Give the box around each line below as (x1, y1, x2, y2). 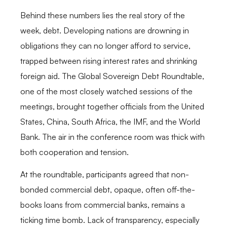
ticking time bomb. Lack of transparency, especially (20, 215, 200, 225)
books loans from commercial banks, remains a (20, 200, 185, 210)
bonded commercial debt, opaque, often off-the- (20, 184, 195, 195)
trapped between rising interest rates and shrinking (20, 56, 197, 66)
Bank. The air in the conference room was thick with (20, 132, 205, 142)
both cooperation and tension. (20, 147, 129, 158)
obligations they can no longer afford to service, (20, 41, 191, 51)
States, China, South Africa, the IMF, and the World (20, 117, 200, 127)
